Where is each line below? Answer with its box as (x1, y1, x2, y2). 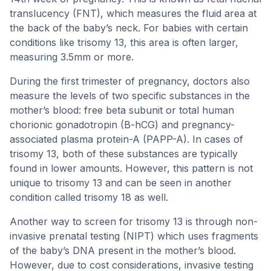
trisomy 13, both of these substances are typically (10, 148, 238, 160)
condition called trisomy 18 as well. (10, 191, 168, 203)
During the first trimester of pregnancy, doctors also (10, 75, 250, 87)
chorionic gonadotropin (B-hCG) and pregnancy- (10, 119, 235, 131)
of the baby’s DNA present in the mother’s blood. (10, 244, 236, 256)
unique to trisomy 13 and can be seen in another (10, 177, 232, 189)
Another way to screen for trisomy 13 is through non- (10, 215, 258, 227)
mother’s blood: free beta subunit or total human (10, 104, 234, 116)
